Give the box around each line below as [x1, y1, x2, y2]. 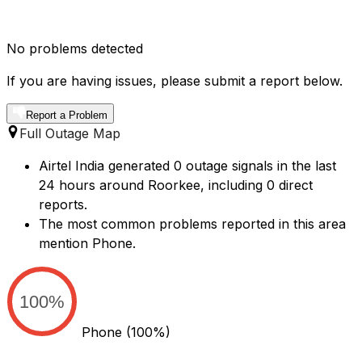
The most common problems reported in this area [39, 216, 346, 233]
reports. [39, 196, 87, 213]
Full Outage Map [19, 125, 120, 142]
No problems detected [6, 40, 143, 57]
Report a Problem [26, 109, 107, 122]
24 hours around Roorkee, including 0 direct [39, 177, 313, 194]
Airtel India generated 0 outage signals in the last [39, 158, 336, 175]
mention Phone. [39, 235, 136, 252]
